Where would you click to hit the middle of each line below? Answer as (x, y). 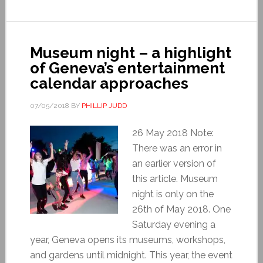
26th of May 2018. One (181, 209)
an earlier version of (174, 163)
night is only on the (173, 194)
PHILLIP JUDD (104, 105)
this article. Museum (175, 178)
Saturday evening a (173, 224)
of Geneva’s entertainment (127, 68)
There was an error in (177, 148)
